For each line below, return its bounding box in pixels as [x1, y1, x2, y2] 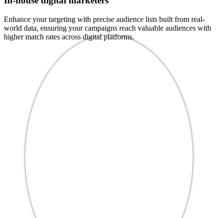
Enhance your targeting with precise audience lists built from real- [4, 15, 205, 24]
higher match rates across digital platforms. [4, 33, 134, 41]
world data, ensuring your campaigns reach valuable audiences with [4, 24, 211, 33]
